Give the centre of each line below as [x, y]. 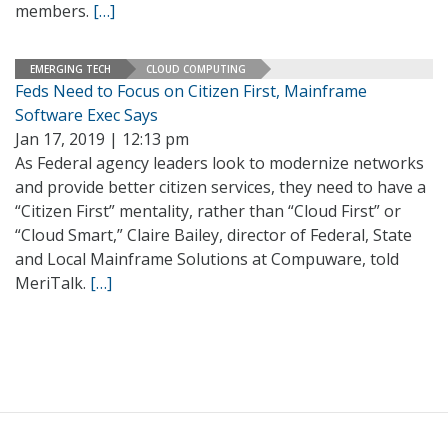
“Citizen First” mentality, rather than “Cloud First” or [208, 211]
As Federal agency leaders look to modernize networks [219, 163]
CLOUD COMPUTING [196, 68]
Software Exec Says [86, 115]
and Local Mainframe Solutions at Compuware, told [207, 259]
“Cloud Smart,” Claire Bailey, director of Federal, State [213, 235]
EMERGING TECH [70, 68]
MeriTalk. [52, 283]
